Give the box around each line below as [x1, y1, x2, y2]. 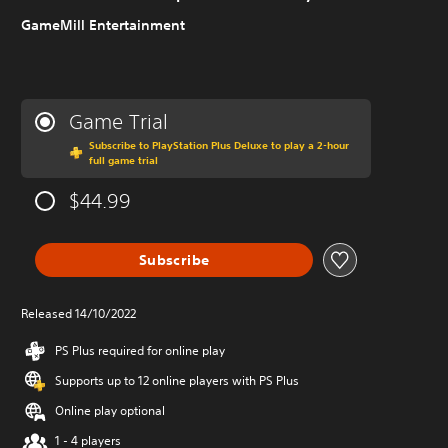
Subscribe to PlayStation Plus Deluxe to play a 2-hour [89, 138, 349, 152]
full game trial [89, 153, 158, 167]
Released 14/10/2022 [21, 305, 136, 322]
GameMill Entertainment [21, 16, 185, 34]
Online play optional [55, 402, 165, 419]
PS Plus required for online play [55, 342, 225, 359]
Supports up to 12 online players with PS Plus [55, 372, 299, 389]
